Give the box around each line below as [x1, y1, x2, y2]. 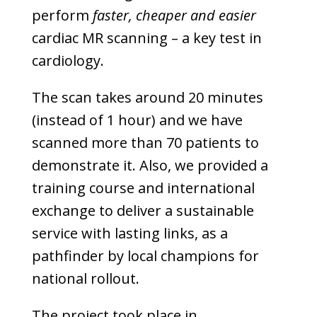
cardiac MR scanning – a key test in [31, 28, 262, 47]
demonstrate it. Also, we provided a [31, 156, 268, 175]
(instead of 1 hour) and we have [31, 110, 243, 129]
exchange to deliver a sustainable [31, 201, 254, 220]
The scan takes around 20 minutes [31, 88, 263, 107]
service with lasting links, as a [31, 224, 228, 243]
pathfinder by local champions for [31, 246, 259, 265]
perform [31, 6, 93, 25]
